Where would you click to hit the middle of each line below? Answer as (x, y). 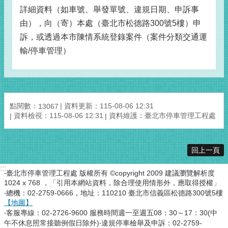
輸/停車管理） (45, 51)
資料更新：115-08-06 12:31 (109, 106)
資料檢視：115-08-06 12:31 (59, 116)
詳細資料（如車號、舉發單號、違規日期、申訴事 (109, 9)
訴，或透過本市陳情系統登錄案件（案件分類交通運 (113, 37)
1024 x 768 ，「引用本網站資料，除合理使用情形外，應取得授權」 (112, 183)
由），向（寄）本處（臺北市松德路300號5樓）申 (110, 23)
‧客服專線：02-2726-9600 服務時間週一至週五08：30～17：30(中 (111, 213)
